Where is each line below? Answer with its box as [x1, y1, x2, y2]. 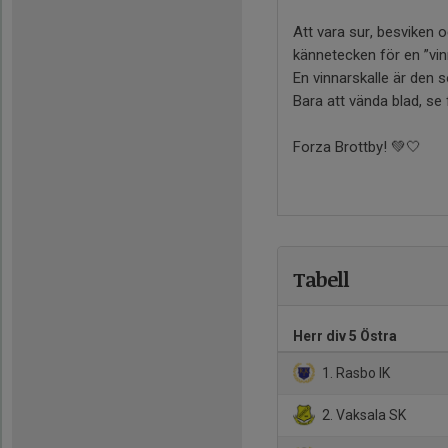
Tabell [293, 264, 349, 293]
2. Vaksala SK [319, 406, 407, 423]
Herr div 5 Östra [293, 327, 397, 344]
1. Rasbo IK [319, 364, 391, 381]
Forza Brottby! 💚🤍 [293, 137, 421, 156]
